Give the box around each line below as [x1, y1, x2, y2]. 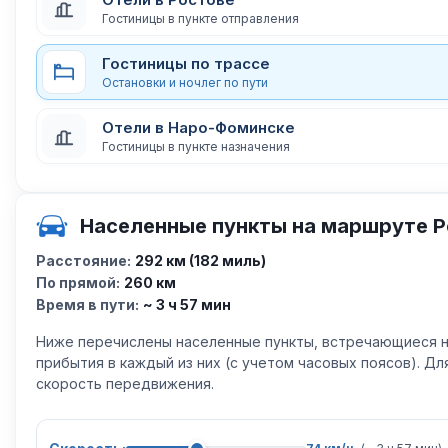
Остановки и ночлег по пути [102, 74, 268, 90]
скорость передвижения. [36, 375, 214, 392]
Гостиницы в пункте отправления [102, 10, 299, 26]
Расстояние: [36, 252, 131, 269]
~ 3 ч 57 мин [143, 296, 231, 313]
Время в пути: [36, 296, 139, 313]
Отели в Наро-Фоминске [102, 117, 295, 137]
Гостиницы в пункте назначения [102, 138, 290, 154]
